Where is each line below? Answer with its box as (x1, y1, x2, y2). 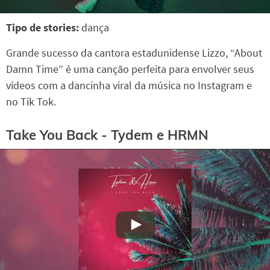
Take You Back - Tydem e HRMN (6, 126, 209, 143)
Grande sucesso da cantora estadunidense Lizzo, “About (6, 46, 262, 60)
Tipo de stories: (6, 20, 81, 35)
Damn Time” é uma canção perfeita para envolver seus (6, 62, 254, 77)
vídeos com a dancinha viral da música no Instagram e (6, 78, 252, 93)
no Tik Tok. (6, 95, 56, 109)
